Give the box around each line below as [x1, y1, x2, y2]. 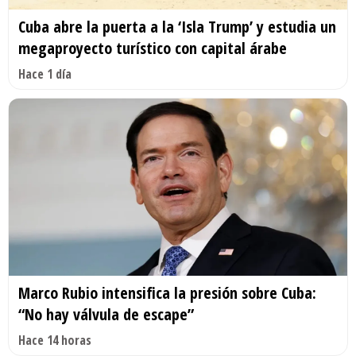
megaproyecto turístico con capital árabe [18, 37, 287, 59]
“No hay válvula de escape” [18, 304, 194, 326]
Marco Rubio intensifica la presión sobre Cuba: [18, 282, 316, 304]
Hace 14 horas [18, 331, 91, 350]
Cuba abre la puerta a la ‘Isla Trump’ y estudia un [18, 15, 336, 37]
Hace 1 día [18, 64, 72, 83]
